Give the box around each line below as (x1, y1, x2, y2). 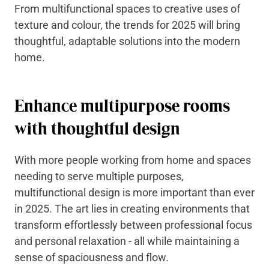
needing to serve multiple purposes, (14, 170, 184, 183)
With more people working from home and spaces (14, 154, 251, 166)
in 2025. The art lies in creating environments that (14, 202, 250, 215)
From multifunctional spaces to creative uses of (14, 2, 240, 15)
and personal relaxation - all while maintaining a (14, 235, 240, 247)
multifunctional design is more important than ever (14, 186, 255, 199)
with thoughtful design (14, 119, 180, 138)
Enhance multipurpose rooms (14, 96, 230, 115)
